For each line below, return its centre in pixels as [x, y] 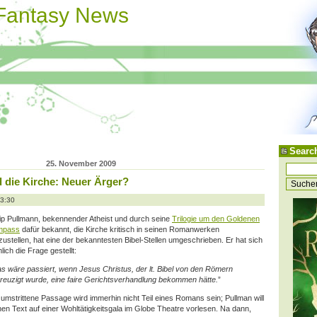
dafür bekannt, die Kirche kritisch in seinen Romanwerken [120, 229]
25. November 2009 [81, 163]
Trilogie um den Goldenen [216, 218]
